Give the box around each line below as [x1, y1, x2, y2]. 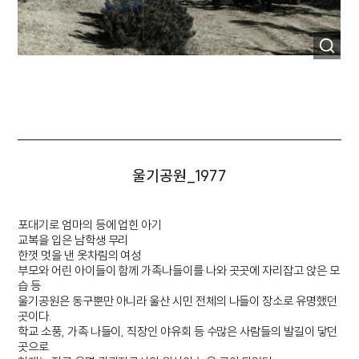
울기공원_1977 [131, 166, 228, 185]
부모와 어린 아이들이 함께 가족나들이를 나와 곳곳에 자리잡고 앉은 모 [18, 263, 340, 278]
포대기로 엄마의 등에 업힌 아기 [18, 217, 163, 232]
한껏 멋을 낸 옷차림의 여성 [18, 248, 142, 263]
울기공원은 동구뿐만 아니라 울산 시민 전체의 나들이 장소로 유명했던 [18, 293, 337, 309]
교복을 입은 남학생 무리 [18, 232, 129, 248]
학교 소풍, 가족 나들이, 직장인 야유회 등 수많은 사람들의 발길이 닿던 [18, 324, 338, 339]
